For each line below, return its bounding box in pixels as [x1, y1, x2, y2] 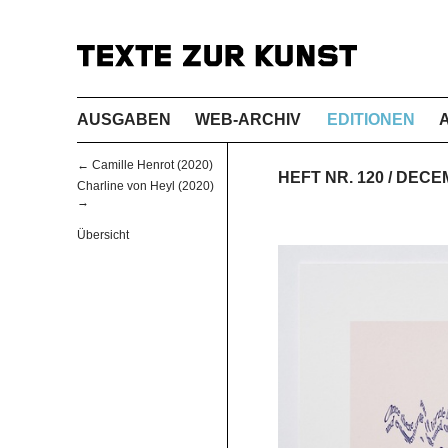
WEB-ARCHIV [195, 110, 301, 128]
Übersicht [77, 227, 129, 242]
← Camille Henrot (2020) [77, 158, 213, 173]
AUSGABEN [77, 110, 171, 128]
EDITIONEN [327, 110, 416, 128]
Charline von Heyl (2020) [77, 179, 214, 194]
